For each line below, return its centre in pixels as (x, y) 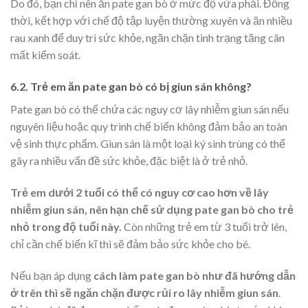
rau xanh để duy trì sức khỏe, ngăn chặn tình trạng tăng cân (147, 38)
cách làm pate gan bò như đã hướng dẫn (195, 275)
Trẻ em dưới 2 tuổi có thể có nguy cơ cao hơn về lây (140, 192)
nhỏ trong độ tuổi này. (66, 227)
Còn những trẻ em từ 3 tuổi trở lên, (204, 227)
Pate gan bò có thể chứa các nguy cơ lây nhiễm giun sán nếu (150, 109)
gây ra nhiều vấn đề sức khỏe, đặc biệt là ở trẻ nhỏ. (129, 161)
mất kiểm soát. (45, 55)
